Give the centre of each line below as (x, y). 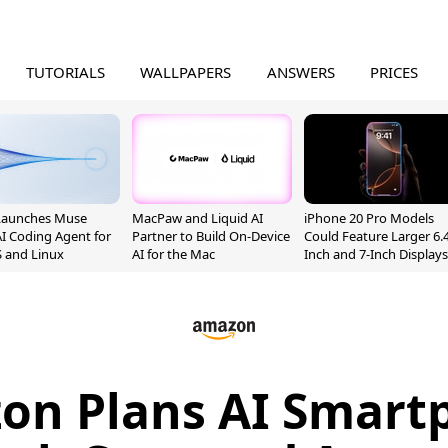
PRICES (394, 72)
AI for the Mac (173, 254)
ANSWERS (300, 72)
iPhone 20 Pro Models (369, 218)
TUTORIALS (65, 72)
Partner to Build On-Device (211, 236)
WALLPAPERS (186, 72)
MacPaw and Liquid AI (197, 218)
